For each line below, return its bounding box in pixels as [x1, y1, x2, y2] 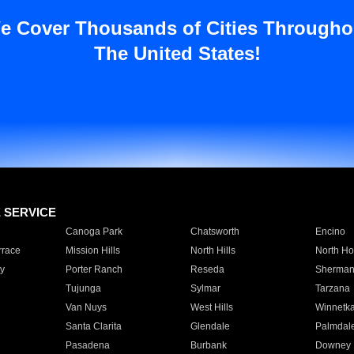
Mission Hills [65, 245, 120, 256]
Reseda [190, 264, 224, 275]
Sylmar [190, 283, 220, 294]
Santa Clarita [65, 321, 122, 332]
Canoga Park [65, 226, 122, 237]
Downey [314, 340, 351, 351]
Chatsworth [190, 226, 239, 237]
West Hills [190, 302, 233, 313]
